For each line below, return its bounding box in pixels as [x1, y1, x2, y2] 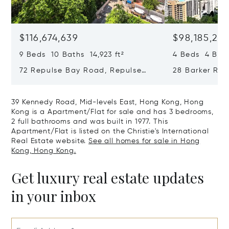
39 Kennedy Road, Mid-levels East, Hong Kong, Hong [11, 99, 204, 106]
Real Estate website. [11, 138, 89, 145]
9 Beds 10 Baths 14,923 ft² [19, 51, 124, 59]
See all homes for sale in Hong [88, 138, 200, 145]
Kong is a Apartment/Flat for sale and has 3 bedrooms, [11, 108, 214, 116]
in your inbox [11, 187, 97, 206]
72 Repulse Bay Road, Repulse [19, 67, 142, 75]
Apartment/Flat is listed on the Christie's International [11, 128, 209, 135]
